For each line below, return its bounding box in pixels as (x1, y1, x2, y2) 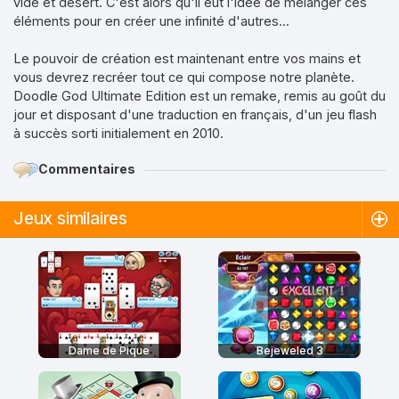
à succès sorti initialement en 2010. (13, 126, 224, 141)
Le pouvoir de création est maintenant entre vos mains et (13, 51, 361, 66)
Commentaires (38, 160, 135, 176)
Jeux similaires (13, 208, 127, 229)
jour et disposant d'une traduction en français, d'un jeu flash (13, 107, 377, 122)
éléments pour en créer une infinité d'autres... (13, 13, 289, 28)
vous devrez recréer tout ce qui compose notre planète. (13, 69, 354, 85)
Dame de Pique (69, 344, 151, 357)
